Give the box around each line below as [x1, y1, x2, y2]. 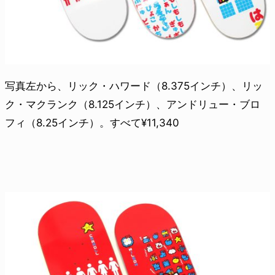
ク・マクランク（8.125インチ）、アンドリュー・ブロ [5, 98, 260, 111]
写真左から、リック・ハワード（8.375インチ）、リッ [5, 80, 263, 93]
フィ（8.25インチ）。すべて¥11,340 [5, 117, 179, 130]
